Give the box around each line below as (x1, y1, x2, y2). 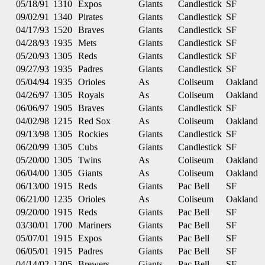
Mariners (78, 220, 111, 230)
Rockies (78, 129, 108, 139)
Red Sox (78, 116, 111, 126)
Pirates (78, 12, 103, 22)
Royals (78, 90, 104, 100)
